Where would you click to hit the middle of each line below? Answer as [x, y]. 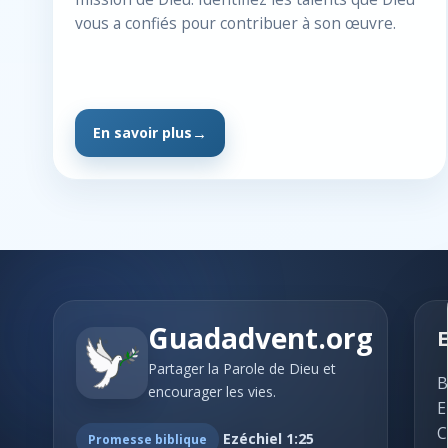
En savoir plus [142, 132]
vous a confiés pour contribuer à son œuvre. [235, 23]
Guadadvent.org [260, 338]
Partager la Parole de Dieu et [241, 368]
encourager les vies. [211, 391]
